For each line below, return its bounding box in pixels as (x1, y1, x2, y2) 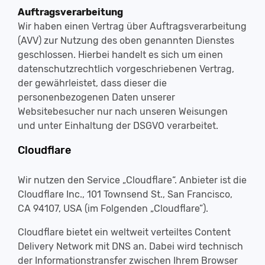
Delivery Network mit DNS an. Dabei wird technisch (18, 241, 243, 252)
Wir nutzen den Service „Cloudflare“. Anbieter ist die (18, 174, 247, 186)
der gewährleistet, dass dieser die (18, 77, 167, 89)
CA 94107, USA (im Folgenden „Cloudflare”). (18, 203, 208, 214)
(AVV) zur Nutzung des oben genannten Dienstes (18, 35, 234, 46)
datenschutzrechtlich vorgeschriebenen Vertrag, (18, 63, 234, 75)
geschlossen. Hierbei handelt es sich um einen (18, 49, 223, 60)
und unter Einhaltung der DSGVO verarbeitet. (18, 120, 218, 131)
